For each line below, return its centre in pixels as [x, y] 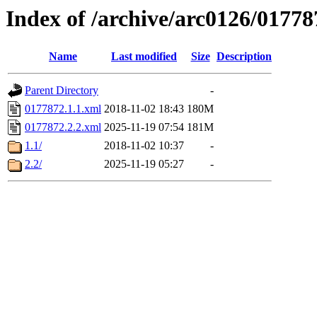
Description [244, 57]
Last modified [144, 57]
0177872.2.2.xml [63, 127]
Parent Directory [62, 91]
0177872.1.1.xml [63, 109]
